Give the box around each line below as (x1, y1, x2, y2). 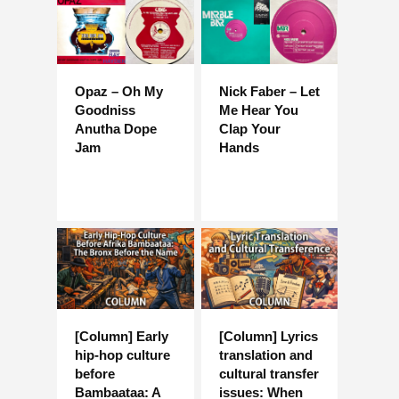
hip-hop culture (75, 346, 170, 362)
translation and (218, 346, 313, 362)
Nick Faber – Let (218, 83, 320, 99)
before (75, 365, 115, 381)
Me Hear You (218, 102, 298, 118)
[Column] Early (75, 328, 168, 344)
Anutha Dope (75, 120, 157, 136)
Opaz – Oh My (75, 83, 163, 99)
